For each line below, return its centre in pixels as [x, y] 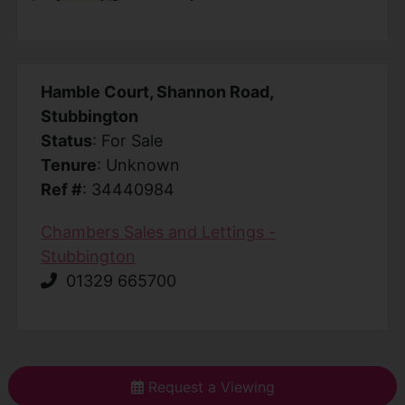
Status [66, 141]
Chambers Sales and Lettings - [158, 232]
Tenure [68, 165]
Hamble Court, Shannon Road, [156, 92]
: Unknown [138, 165]
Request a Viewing [209, 386]
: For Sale [127, 141]
